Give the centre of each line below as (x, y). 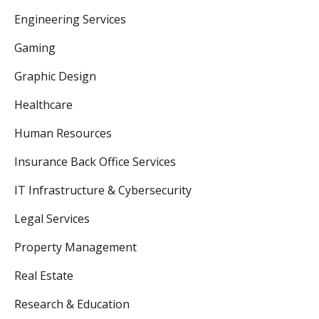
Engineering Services (70, 20)
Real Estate (44, 276)
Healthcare (43, 105)
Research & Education (72, 304)
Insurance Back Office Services (95, 162)
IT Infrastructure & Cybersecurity (103, 190)
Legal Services (52, 219)
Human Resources (63, 134)
